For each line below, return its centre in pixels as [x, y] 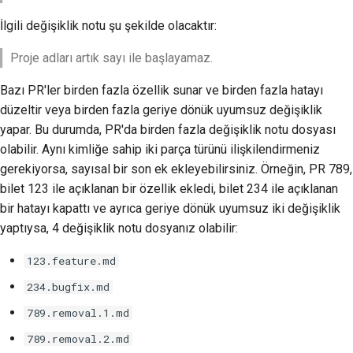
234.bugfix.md [68, 286]
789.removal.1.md [78, 312]
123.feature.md [71, 260]
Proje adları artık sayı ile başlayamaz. [111, 58]
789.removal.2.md [78, 338]
